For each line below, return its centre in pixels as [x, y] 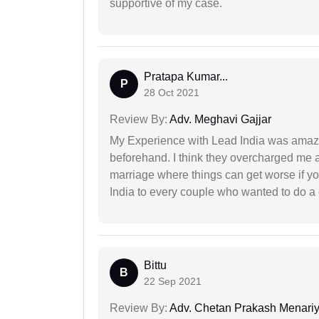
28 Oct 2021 [172, 93]
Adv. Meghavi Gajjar [219, 120]
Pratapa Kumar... [186, 77]
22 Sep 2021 [173, 282]
